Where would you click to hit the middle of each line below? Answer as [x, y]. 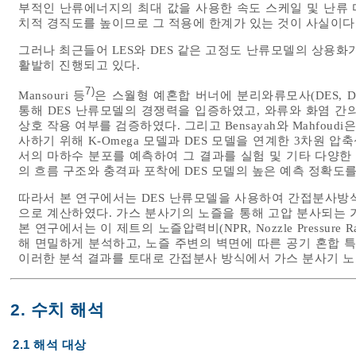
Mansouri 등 [52, 95]
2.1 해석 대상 [50, 344]
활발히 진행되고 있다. [79, 66]
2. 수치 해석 [57, 310]
